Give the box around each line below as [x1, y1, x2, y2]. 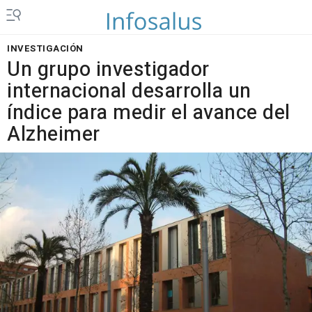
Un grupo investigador [7, 55, 210, 84]
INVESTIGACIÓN [7, 42, 84, 55]
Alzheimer [7, 120, 100, 149]
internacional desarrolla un [7, 77, 251, 106]
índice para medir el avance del [7, 98, 290, 127]
